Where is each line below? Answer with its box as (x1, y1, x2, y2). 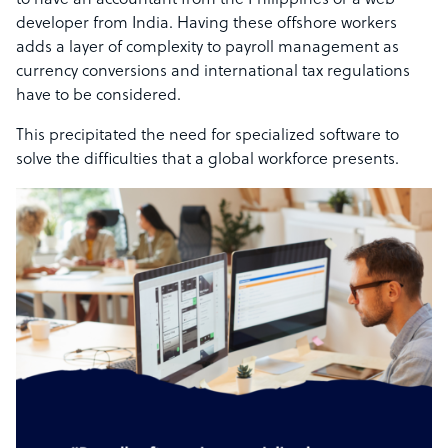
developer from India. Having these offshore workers (16, 15, 397, 34)
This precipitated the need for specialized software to (16, 127, 399, 146)
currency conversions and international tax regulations (16, 63, 410, 82)
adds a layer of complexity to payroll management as (16, 39, 399, 58)
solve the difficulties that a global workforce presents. (16, 151, 399, 170)
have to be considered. (16, 87, 181, 106)
